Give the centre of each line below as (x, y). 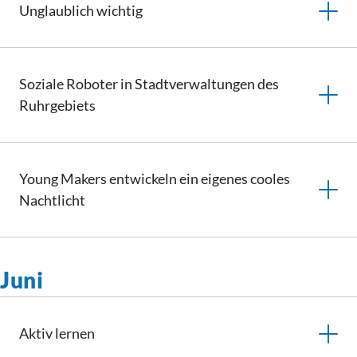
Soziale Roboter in (77, 84)
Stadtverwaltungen (195, 84)
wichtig (118, 10)
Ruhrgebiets (57, 105)
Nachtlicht (52, 200)
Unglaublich (57, 10)
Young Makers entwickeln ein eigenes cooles (155, 178)
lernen (75, 333)
